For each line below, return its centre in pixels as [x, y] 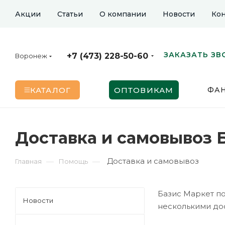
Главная [28, 161]
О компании [123, 14]
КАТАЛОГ [50, 90]
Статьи [70, 14]
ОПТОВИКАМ [144, 90]
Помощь [73, 161]
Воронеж [31, 56]
